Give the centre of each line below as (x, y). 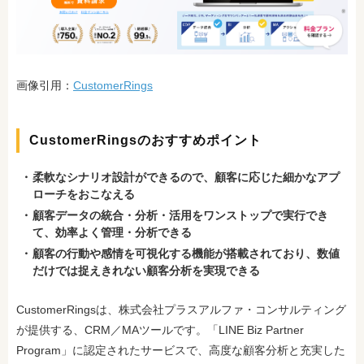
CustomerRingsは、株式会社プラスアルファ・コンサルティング (181, 310)
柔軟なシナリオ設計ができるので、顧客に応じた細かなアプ (186, 177)
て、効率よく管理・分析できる (112, 232)
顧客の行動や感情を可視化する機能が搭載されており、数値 (186, 253)
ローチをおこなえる (84, 194)
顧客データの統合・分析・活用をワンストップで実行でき (180, 215)
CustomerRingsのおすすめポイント (145, 140)
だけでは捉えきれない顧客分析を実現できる (146, 271)
